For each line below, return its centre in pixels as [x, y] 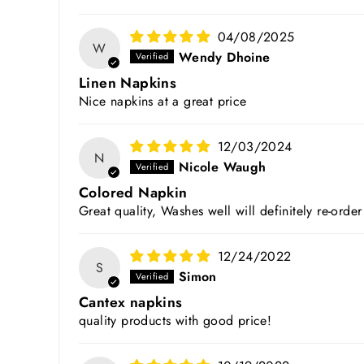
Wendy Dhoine [224, 57]
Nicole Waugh [222, 167]
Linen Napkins [128, 82]
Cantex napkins [131, 303]
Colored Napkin [133, 193]
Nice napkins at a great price [163, 101]
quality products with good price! [175, 321]
